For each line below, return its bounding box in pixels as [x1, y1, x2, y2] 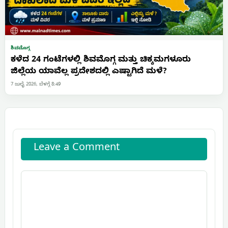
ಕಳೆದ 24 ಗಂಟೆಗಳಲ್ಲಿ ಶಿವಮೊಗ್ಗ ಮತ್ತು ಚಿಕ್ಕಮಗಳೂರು [11, 54, 191, 66]
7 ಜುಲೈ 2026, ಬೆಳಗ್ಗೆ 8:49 [11, 81, 61, 88]
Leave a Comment [34, 141, 120, 156]
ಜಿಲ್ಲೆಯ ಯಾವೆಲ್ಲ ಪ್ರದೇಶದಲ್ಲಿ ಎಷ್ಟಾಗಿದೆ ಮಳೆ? [11, 66, 167, 78]
